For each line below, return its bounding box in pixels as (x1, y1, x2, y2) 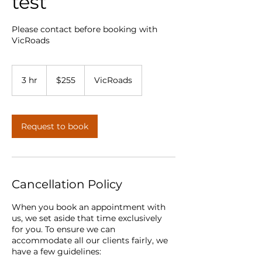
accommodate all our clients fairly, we (12, 235, 168, 246)
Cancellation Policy (12, 177, 122, 191)
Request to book (21, 120, 88, 132)
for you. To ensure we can (12, 223, 115, 235)
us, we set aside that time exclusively (12, 212, 162, 223)
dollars (47, 78, 64, 85)
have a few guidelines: (12, 246, 101, 257)
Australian (47, 71, 74, 78)
